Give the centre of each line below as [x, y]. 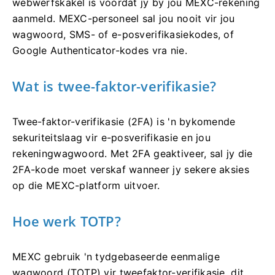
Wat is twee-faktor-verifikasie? [114, 86]
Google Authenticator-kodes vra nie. [100, 50]
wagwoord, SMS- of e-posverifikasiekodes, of [123, 34]
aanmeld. [36, 18]
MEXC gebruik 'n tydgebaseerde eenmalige [116, 256]
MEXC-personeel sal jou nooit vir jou [147, 18]
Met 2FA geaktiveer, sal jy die [182, 153]
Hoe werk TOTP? [67, 221]
